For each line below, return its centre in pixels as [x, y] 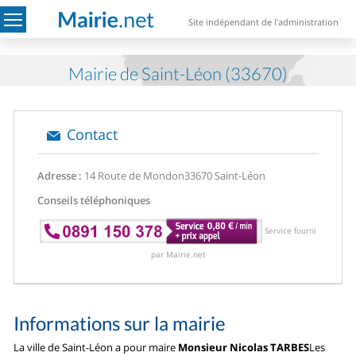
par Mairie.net [178, 254]
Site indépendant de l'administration [264, 22]
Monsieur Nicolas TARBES [244, 347]
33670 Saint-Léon [225, 176]
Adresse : [60, 176]
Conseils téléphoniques [94, 200]
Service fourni [290, 231]
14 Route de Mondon [133, 176]
